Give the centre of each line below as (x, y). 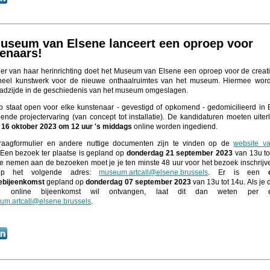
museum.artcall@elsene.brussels (154, 172)
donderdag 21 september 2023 (181, 153)
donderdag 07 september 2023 (140, 182)
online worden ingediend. (176, 126)
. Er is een (238, 172)
